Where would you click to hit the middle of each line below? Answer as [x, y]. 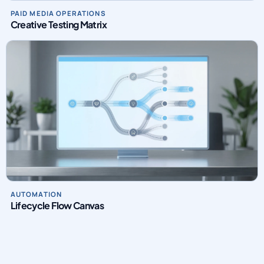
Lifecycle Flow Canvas [57, 206]
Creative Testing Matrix [58, 25]
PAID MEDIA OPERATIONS [58, 14]
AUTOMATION [36, 194]
